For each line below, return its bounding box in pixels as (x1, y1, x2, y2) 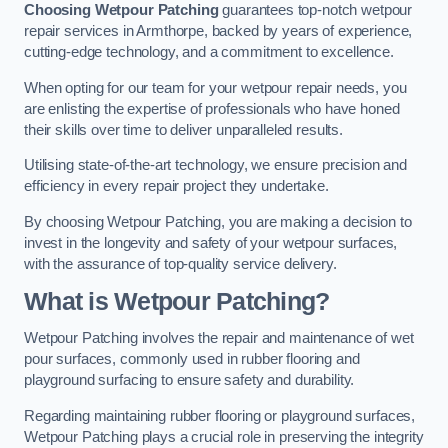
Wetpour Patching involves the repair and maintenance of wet (24, 330, 414, 347)
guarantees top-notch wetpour (218, 2, 413, 19)
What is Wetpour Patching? (24, 287, 330, 315)
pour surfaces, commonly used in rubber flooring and (24, 351, 360, 368)
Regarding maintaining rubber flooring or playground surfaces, (24, 407, 416, 424)
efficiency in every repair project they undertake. (24, 178, 333, 195)
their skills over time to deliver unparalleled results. (24, 121, 347, 138)
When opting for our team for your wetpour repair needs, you (24, 79, 407, 96)
